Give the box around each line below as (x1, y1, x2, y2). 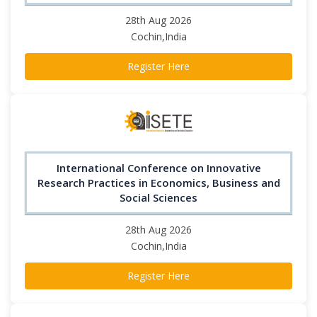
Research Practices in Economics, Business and (37, 175, 280, 190)
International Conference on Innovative (56, 160, 261, 175)
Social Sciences (120, 190, 197, 204)
